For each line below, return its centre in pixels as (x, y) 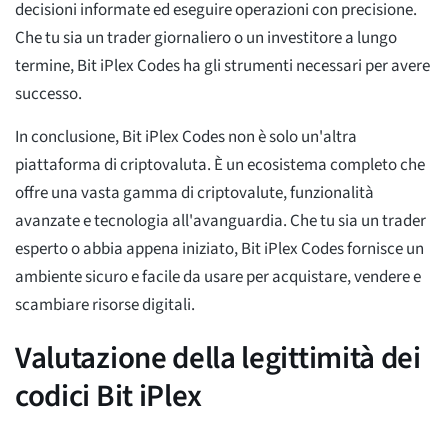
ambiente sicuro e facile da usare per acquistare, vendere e (218, 277)
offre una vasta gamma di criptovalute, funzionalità (194, 193)
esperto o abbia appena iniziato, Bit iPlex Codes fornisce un (219, 249)
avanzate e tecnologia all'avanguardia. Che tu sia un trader (220, 221)
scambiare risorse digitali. (105, 305)
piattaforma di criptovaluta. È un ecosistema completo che (220, 165)
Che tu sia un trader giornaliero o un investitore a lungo (206, 38)
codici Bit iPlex (109, 396)
